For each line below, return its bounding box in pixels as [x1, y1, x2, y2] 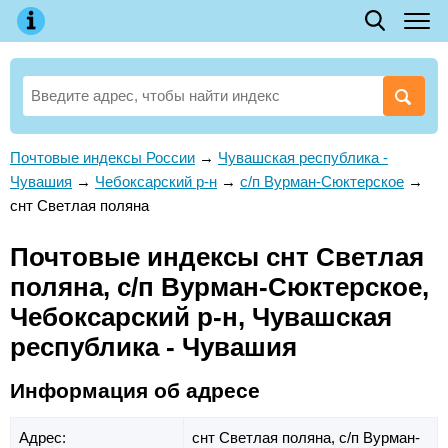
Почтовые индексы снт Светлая [10, 243, 424, 271]
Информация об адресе [10, 378, 260, 402]
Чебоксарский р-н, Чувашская [10, 303, 392, 331]
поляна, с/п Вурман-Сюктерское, [10, 273, 429, 301]
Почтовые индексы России [10, 149, 195, 166]
